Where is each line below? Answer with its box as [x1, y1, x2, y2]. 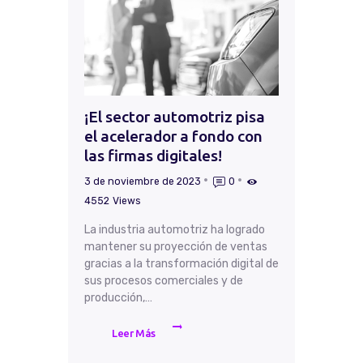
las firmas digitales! [84, 147, 222, 165]
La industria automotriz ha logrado [84, 222, 265, 237]
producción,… [84, 290, 152, 305]
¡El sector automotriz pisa [84, 108, 265, 126]
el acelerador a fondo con [84, 127, 263, 146]
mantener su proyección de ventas [84, 239, 267, 254]
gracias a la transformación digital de [84, 256, 279, 271]
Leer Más [112, 327, 156, 339]
